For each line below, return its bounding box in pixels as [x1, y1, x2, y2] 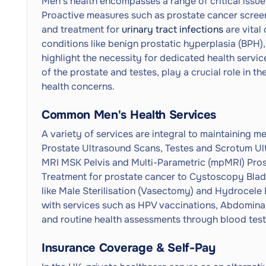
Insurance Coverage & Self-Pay [42, 240, 216, 255]
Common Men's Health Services [42, 107, 217, 122]
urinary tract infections [122, 23, 223, 36]
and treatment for [42, 23, 122, 36]
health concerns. [42, 80, 115, 93]
